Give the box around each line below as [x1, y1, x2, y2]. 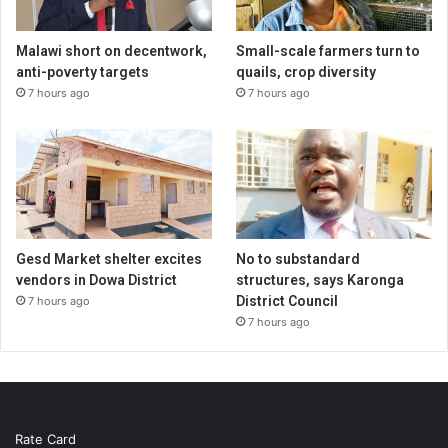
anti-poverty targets [16, 63, 149, 80]
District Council [236, 292, 339, 309]
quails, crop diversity [236, 63, 377, 80]
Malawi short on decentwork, [16, 42, 207, 59]
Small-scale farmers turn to [236, 42, 421, 59]
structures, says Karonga [236, 271, 405, 288]
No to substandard [236, 250, 361, 267]
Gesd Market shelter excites [16, 250, 202, 267]
